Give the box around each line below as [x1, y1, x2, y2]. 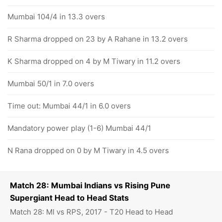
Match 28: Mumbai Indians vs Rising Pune [10, 180, 170, 190]
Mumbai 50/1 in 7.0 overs [7, 79, 94, 88]
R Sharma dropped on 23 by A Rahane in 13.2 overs [7, 34, 188, 44]
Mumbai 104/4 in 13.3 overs [7, 12, 105, 21]
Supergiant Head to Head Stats [10, 193, 129, 203]
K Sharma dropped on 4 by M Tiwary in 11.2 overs [7, 56, 180, 66]
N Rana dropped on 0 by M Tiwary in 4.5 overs [7, 146, 169, 155]
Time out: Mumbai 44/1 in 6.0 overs [7, 101, 131, 111]
